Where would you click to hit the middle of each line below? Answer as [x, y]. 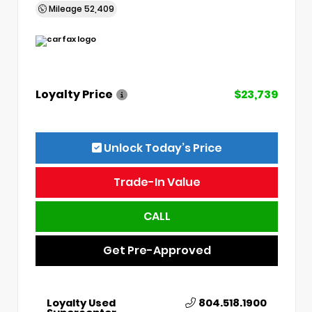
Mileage [65, 8]
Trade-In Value [157, 182]
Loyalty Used [81, 302]
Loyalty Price [74, 94]
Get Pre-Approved [157, 250]
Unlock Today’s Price [162, 148]
